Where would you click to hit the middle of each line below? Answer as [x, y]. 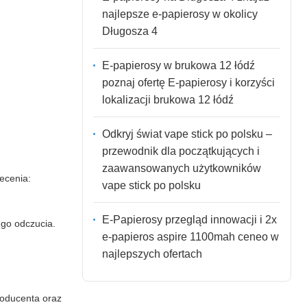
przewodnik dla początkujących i [181, 151]
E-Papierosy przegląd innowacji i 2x [189, 219]
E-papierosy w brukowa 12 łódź [178, 65]
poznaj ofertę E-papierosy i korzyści [188, 82]
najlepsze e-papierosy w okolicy [180, 14]
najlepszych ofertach [152, 254]
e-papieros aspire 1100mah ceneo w [190, 236]
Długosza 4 [130, 31]
